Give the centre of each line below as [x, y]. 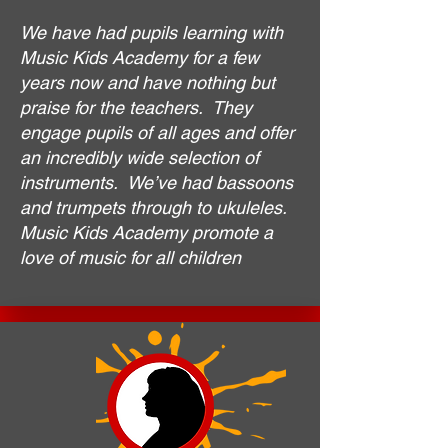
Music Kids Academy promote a [146, 233]
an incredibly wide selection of [139, 158]
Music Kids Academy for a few [139, 58]
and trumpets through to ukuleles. [153, 208]
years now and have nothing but [147, 83]
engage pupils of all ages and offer [157, 133]
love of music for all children [130, 258]
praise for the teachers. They [136, 108]
